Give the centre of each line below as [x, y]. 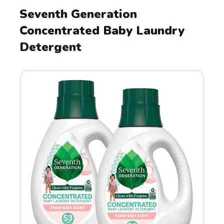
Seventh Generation [78, 14]
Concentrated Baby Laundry [102, 30]
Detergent [51, 47]
